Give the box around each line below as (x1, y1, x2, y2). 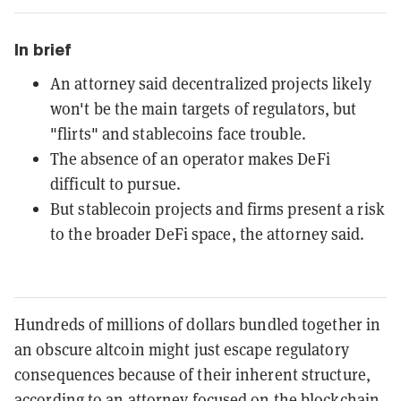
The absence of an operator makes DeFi (50, 148, 330, 169)
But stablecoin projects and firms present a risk (50, 198, 385, 219)
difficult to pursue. (50, 173, 181, 194)
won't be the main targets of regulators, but (50, 98, 357, 119)
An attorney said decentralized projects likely (50, 73, 371, 94)
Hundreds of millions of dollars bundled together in (14, 313, 381, 335)
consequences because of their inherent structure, (14, 363, 371, 385)
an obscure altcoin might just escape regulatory (14, 338, 349, 360)
